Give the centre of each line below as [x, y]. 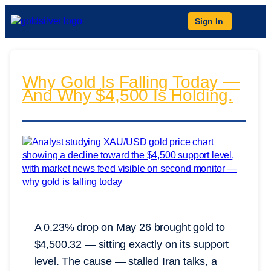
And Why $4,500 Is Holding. [128, 96]
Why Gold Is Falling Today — [131, 82]
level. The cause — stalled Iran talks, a [126, 262]
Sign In [209, 21]
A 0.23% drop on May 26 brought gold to [129, 228]
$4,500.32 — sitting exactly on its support [132, 245]
